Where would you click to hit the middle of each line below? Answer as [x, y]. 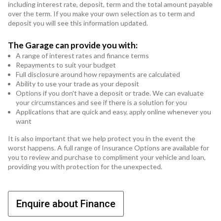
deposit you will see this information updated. [78, 23]
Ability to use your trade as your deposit [77, 84]
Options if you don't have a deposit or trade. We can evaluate [110, 93]
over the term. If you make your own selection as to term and [101, 14]
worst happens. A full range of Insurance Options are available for [109, 148]
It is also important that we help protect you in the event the [102, 139]
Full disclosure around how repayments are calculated [98, 74]
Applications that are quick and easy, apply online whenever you [113, 112]
